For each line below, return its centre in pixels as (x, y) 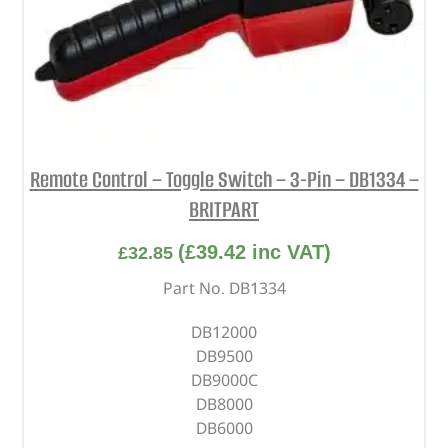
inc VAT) (288, 252)
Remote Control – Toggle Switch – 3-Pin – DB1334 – (224, 179)
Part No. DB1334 (224, 288)
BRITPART (224, 209)
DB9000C (224, 380)
